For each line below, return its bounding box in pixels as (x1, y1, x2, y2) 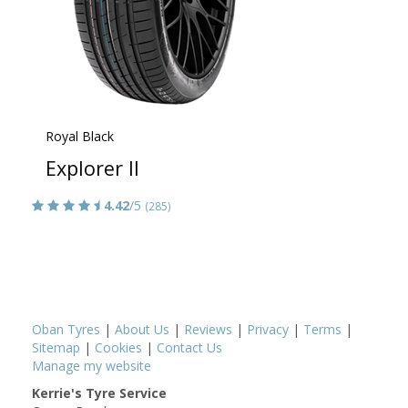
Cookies (95, 339, 142, 357)
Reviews (184, 321, 232, 339)
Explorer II (46, 155, 139, 182)
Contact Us (157, 339, 222, 357)
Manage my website (32, 357, 151, 375)
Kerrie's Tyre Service (32, 384, 167, 403)
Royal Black (46, 127, 114, 146)
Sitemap (32, 339, 80, 357)
